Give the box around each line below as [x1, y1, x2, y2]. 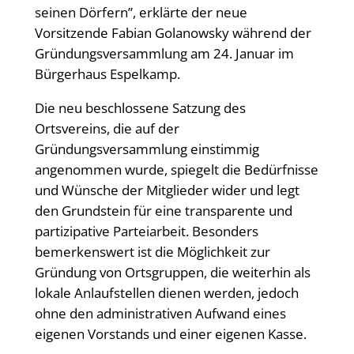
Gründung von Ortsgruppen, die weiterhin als [34, 262, 311, 281]
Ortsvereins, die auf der [34, 119, 179, 137]
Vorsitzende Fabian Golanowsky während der [34, 23, 311, 42]
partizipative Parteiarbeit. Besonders [34, 221, 258, 240]
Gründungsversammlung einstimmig [34, 139, 259, 158]
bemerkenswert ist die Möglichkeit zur [34, 242, 270, 261]
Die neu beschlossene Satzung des [34, 98, 246, 117]
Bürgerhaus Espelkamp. [34, 64, 180, 83]
